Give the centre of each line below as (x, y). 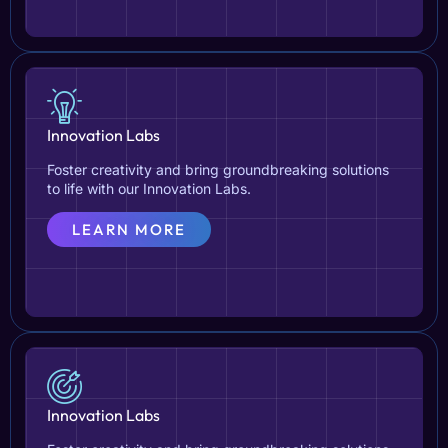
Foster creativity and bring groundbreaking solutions (218, 169)
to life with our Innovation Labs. (149, 188)
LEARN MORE (129, 229)
